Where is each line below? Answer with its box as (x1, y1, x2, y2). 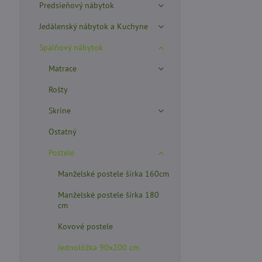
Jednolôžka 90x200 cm (57, 242, 139, 253)
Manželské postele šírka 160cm (57, 168, 169, 179)
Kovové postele (57, 221, 113, 232)
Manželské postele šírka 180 (57, 189, 159, 200)
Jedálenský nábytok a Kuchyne (39, 21, 148, 32)
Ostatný (48, 126, 77, 137)
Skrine (48, 105, 71, 116)
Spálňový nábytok (39, 42, 103, 53)
